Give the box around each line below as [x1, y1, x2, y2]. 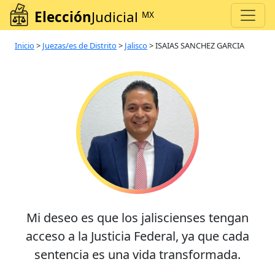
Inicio [15, 40, 34, 52]
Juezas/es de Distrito [42, 40, 117, 52]
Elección [34, 7, 91, 27]
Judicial [91, 7, 142, 27]
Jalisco [125, 40, 147, 52]
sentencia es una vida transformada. [34, 246, 241, 263]
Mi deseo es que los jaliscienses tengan [26, 209, 249, 227]
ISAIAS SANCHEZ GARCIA [155, 40, 244, 52]
